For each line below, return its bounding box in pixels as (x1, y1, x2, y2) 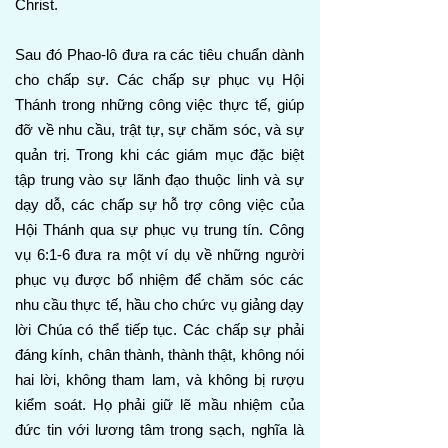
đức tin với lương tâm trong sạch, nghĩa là (15, 421, 304, 438)
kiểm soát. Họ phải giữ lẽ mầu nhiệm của (15, 396, 304, 413)
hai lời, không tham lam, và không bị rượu (15, 371, 304, 388)
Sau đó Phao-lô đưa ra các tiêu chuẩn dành (15, 46, 304, 63)
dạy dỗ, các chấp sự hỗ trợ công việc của (15, 196, 304, 213)
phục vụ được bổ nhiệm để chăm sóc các (15, 271, 304, 288)
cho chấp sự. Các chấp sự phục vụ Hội (15, 71, 304, 88)
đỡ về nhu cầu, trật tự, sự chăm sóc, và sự (15, 121, 304, 138)
